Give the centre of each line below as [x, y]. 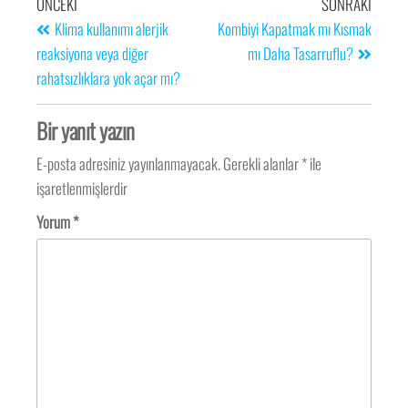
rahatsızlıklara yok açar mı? [109, 77]
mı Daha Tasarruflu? [300, 53]
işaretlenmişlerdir [82, 188]
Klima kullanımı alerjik [112, 28]
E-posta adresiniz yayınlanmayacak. [129, 163]
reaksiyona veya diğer [93, 53]
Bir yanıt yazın [86, 130]
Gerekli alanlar [263, 163]
